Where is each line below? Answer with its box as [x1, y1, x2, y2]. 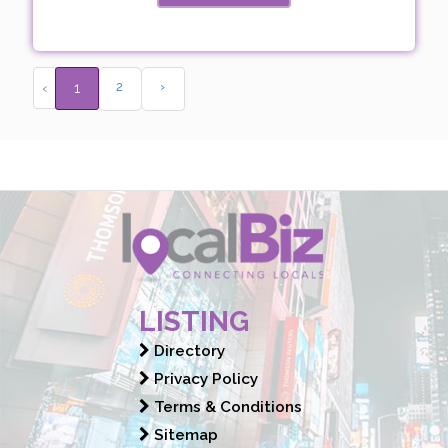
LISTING [139, 304, 249, 338]
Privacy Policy [150, 369, 258, 388]
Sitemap [150, 425, 218, 444]
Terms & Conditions [150, 397, 302, 416]
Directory [150, 341, 225, 360]
